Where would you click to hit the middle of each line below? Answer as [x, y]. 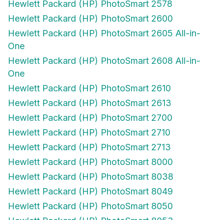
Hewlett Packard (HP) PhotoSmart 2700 [90, 118]
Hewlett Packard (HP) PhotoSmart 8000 [90, 162]
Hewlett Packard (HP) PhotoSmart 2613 [90, 103]
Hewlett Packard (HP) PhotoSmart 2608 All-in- [104, 61]
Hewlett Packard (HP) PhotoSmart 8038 [91, 177]
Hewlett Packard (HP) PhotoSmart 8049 [90, 191]
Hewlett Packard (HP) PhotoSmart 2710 [89, 132]
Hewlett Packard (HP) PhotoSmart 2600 [90, 18]
